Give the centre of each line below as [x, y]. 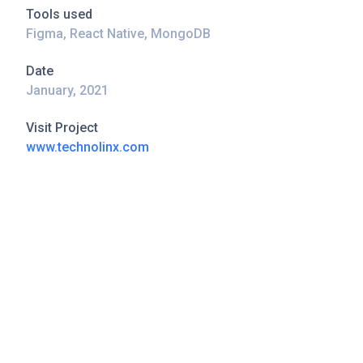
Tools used [60, 14]
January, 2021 [68, 90]
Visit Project [62, 128]
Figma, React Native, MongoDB [119, 34]
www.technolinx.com [88, 147]
